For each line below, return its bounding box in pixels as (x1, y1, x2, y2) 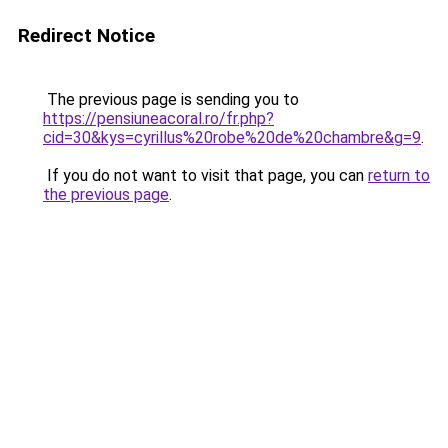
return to (368, 166, 430, 185)
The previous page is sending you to (43, 90, 299, 109)
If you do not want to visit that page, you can (43, 166, 368, 185)
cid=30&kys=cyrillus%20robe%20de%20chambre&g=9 (43, 128, 421, 147)
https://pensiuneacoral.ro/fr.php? (43, 109, 274, 128)
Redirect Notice (18, 24, 155, 47)
